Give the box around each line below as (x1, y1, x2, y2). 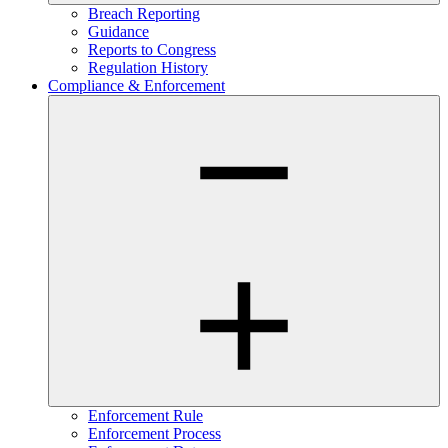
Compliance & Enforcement (48, 77, 225, 95)
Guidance (88, 23, 149, 41)
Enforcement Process (88, 425, 221, 443)
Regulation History (88, 59, 208, 77)
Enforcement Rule (88, 407, 203, 425)
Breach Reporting (88, 5, 200, 23)
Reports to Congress (88, 41, 216, 59)
